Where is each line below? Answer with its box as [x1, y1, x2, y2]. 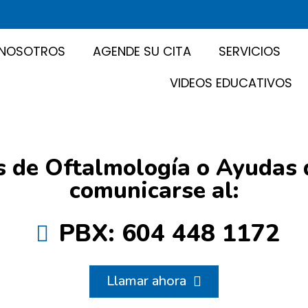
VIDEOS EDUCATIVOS [169, 74, 292, 92]
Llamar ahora [107, 272, 186, 291]
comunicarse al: [69, 175, 239, 207]
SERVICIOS [218, 43, 280, 60]
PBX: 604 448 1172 [59, 217, 280, 250]
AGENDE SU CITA [92, 43, 191, 60]
